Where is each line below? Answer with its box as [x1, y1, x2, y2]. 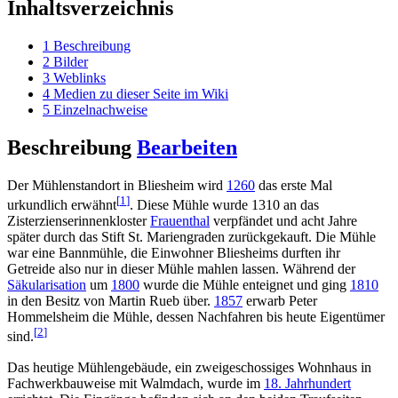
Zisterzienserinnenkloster [7, 213, 150, 229]
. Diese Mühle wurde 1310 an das [130, 197, 319, 213]
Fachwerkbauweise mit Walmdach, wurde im [7, 375, 264, 391]
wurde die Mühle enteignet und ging [139, 277, 350, 293]
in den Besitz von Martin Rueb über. [7, 293, 214, 309]
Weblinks [53, 70, 106, 86]
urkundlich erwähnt [7, 197, 116, 213]
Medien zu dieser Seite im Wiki [53, 86, 228, 102]
